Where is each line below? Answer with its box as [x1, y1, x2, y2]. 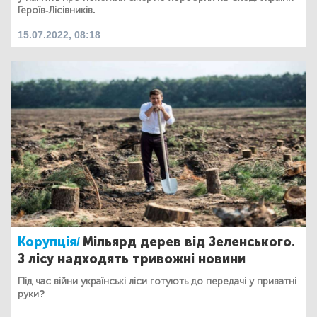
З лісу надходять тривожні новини [18, 251, 246, 267]
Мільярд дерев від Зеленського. [83, 234, 295, 250]
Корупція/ [18, 234, 80, 250]
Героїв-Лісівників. [18, 4, 96, 16]
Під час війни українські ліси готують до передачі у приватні [18, 275, 296, 288]
